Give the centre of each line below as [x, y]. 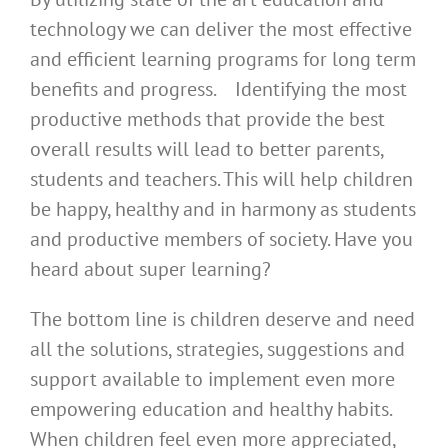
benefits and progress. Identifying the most [218, 89]
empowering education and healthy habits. [213, 409]
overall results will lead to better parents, [206, 149]
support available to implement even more [212, 379]
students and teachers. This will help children [221, 179]
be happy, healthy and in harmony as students [223, 209]
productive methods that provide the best [207, 119]
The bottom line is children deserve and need [222, 319]
